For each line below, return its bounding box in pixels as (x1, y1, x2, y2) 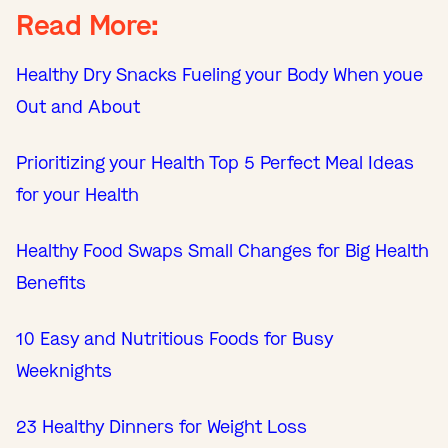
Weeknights (16, 358, 112, 383)
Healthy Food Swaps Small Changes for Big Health (16, 238, 429, 263)
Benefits (16, 270, 86, 295)
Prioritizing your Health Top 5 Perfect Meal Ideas (16, 150, 414, 175)
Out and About (16, 94, 140, 119)
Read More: (16, 6, 160, 44)
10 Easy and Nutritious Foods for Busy (16, 326, 333, 351)
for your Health (16, 182, 139, 207)
